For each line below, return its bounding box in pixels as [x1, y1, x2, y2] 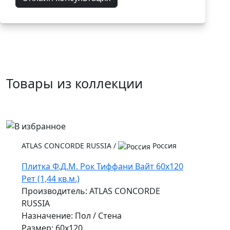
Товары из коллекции [6, 74, 143, 92]
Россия [150, 141, 177, 151]
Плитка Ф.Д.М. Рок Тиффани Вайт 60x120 [22, 161, 183, 172]
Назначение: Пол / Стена [22, 210, 122, 222]
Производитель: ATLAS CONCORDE [22, 185, 160, 197]
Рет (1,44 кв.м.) [22, 173, 80, 185]
